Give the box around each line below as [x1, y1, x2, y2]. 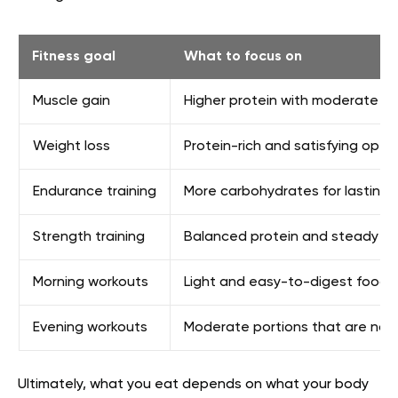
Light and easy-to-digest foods [184, 275, 395, 290]
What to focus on [184, 50, 302, 64]
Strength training [33, 230, 145, 244]
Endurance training [33, 185, 156, 199]
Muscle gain [33, 94, 110, 108]
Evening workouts [33, 321, 147, 335]
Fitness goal [32, 50, 115, 64]
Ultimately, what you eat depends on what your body [18, 378, 369, 392]
